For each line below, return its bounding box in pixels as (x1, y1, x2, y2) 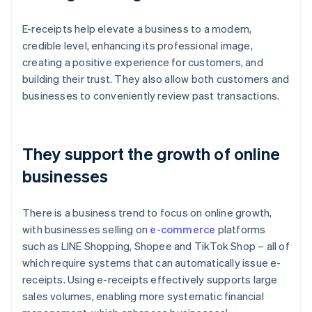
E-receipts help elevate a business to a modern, (22, 22, 252, 36)
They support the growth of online (22, 143, 281, 165)
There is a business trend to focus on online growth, (22, 205, 272, 220)
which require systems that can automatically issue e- (22, 256, 281, 270)
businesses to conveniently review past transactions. (22, 88, 280, 103)
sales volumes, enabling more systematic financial (22, 289, 264, 304)
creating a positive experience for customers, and (22, 55, 263, 70)
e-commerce (150, 222, 216, 237)
